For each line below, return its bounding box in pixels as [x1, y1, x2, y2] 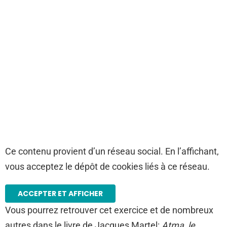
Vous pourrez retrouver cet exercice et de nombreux [5, 205, 213, 215]
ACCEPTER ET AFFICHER [18, 188, 103, 199]
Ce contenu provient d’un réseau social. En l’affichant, [5, 146, 219, 157]
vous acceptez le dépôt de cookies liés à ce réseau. [5, 161, 210, 172]
